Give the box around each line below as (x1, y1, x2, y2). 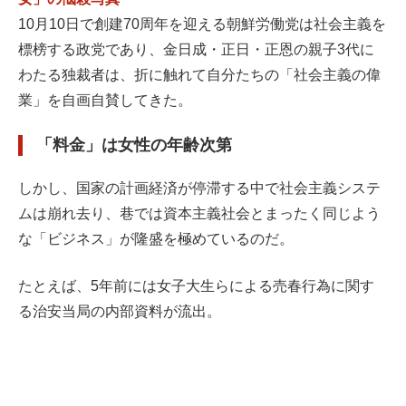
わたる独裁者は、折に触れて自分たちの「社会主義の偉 (18, 67, 381, 82)
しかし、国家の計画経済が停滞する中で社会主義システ (18, 180, 381, 196)
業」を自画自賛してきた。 (18, 92, 192, 108)
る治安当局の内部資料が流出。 (18, 304, 221, 319)
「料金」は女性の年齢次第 (36, 136, 232, 154)
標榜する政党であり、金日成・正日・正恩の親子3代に (18, 42, 374, 57)
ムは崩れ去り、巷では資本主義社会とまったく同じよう (18, 206, 381, 221)
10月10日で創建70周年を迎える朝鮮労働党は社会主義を (18, 16, 386, 32)
